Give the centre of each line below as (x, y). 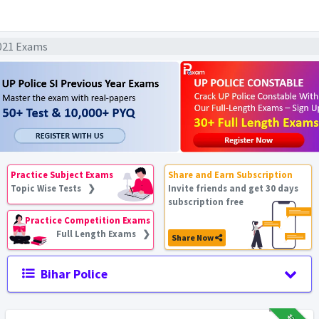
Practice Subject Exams (62, 174)
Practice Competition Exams (88, 220)
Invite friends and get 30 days (234, 188)
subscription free (206, 202)
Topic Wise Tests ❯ (53, 188)
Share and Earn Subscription (231, 174)
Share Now (194, 237)
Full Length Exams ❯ (104, 234)
